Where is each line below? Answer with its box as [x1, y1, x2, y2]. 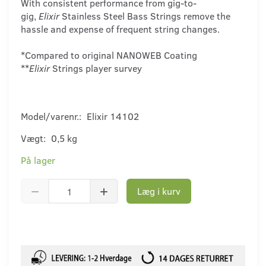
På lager [21, 154, 55, 167]
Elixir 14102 [87, 110, 139, 123]
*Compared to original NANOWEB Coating [21, 49, 197, 62]
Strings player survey [50, 62, 142, 75]
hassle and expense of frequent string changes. [21, 23, 222, 36]
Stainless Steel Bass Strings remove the [59, 9, 230, 23]
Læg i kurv [137, 185, 180, 198]
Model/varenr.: [21, 110, 84, 123]
